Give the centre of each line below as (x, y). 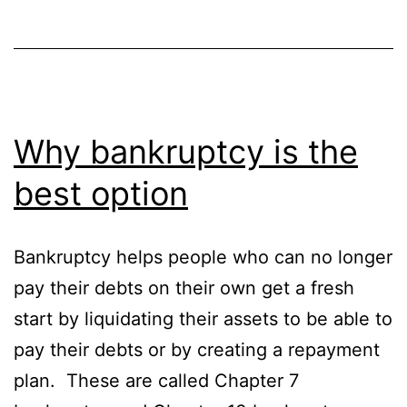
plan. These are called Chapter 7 (156, 381)
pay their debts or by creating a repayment (197, 350)
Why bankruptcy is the (186, 152)
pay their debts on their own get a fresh (184, 288)
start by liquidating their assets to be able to (203, 319)
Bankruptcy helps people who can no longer (203, 258)
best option (101, 194)
